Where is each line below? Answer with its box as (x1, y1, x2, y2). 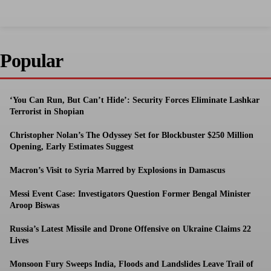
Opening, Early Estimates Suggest (10, 142, 134, 152)
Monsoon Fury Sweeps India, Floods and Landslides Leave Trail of (10, 260, 253, 269)
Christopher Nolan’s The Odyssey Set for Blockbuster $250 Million (10, 131, 253, 140)
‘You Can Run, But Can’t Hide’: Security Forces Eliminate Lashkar (10, 96, 260, 105)
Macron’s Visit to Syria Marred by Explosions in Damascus (10, 166, 225, 175)
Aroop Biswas (10, 201, 59, 211)
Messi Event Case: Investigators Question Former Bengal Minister (10, 189, 250, 199)
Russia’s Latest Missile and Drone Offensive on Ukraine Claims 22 (10, 224, 251, 234)
